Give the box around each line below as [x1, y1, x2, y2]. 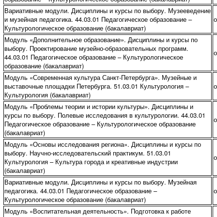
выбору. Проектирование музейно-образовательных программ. [4, 44, 188, 53]
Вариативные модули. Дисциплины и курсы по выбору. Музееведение [4, 6, 211, 15]
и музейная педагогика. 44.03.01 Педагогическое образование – [4, 15, 192, 24]
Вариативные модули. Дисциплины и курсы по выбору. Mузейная [4, 177, 197, 186]
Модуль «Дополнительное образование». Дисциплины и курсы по [4, 35, 198, 44]
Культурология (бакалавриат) [4, 90, 91, 99]
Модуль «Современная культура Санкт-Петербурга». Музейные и [4, 73, 197, 82]
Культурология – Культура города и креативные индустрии [4, 157, 178, 166]
